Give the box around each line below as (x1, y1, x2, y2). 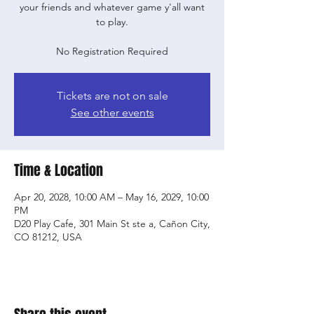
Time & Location (14, 160, 103, 181)
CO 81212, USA (14, 231, 82, 243)
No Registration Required (56, 45, 168, 57)
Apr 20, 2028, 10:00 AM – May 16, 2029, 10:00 (14, 191, 209, 203)
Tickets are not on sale (56, 89, 168, 102)
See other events (70, 106, 154, 119)
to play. (96, 15, 128, 28)
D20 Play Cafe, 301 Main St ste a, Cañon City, (14, 217, 210, 230)
